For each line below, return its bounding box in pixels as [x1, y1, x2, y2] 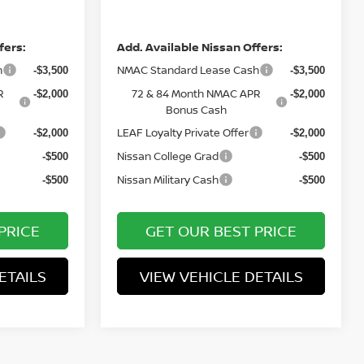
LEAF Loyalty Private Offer [117, 125, 249, 141]
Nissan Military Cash [117, 172, 219, 188]
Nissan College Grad [117, 149, 219, 164]
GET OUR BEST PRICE [145, 221, 297, 241]
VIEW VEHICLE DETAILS [139, 266, 303, 287]
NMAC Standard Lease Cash [117, 63, 260, 78]
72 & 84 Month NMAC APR [132, 86, 262, 102]
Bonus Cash [166, 102, 227, 118]
